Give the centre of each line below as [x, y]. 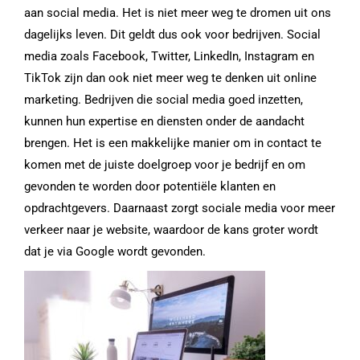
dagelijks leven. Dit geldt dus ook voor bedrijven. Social [172, 35]
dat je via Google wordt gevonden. [115, 252]
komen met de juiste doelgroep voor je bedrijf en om [165, 165]
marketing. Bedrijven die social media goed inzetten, [164, 100]
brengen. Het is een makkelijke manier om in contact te [173, 143]
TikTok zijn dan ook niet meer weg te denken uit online [170, 78]
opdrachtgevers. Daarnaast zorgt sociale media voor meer [180, 208]
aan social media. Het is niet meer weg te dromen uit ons [178, 13]
